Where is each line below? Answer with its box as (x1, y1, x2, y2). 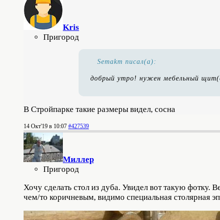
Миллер (63, 154, 94, 164)
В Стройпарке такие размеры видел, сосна (24, 104, 175, 114)
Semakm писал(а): (97, 57, 157, 65)
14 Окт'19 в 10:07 (24, 122, 67, 130)
